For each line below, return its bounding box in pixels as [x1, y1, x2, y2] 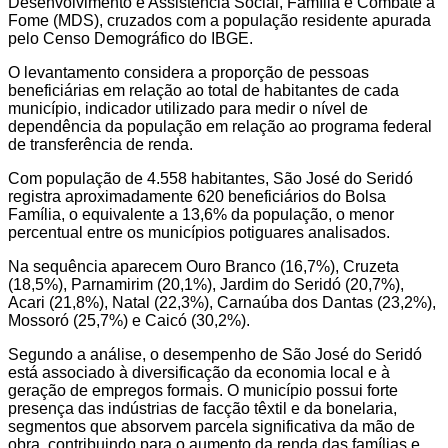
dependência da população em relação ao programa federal [8, 117, 432, 135]
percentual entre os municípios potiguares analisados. [8, 223, 390, 241]
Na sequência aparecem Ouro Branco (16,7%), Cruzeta [8, 257, 399, 275]
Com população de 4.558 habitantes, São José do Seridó [8, 169, 413, 187]
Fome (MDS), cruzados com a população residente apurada [8, 11, 431, 29]
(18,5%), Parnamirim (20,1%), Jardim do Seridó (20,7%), [8, 275, 404, 293]
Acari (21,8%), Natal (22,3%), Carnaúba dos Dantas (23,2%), [8, 293, 436, 311]
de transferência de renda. [8, 135, 193, 153]
